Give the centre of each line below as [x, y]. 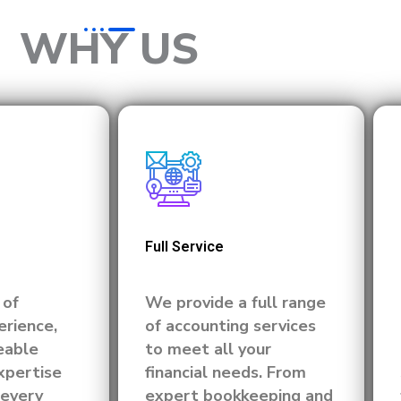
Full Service [184, 247]
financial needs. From [226, 372]
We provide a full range [235, 303]
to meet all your [208, 349]
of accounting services [230, 326]
